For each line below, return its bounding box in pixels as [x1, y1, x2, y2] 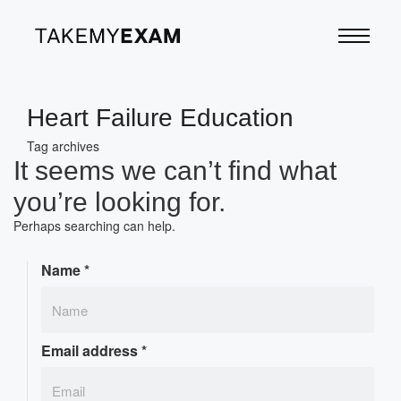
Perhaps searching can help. [13, 217, 175, 235]
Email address [41, 340, 141, 361]
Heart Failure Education [27, 104, 294, 132]
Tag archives [27, 137, 99, 155]
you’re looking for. [13, 187, 226, 217]
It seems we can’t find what [13, 156, 337, 185]
